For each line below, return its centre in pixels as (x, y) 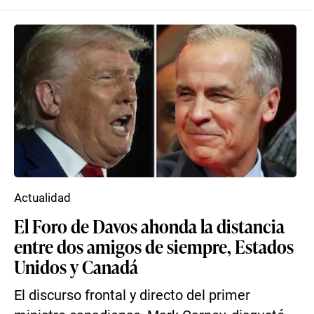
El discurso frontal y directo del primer (132, 295)
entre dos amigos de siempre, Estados (154, 246)
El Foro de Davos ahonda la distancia (149, 226)
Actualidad (42, 198)
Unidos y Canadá (76, 266)
